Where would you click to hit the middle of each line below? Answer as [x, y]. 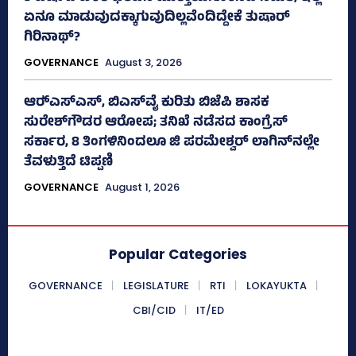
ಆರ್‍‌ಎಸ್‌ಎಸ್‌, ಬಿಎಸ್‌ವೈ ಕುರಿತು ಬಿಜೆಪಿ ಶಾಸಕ [147, 104]
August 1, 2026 [142, 188]
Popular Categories [178, 255]
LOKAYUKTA [277, 286]
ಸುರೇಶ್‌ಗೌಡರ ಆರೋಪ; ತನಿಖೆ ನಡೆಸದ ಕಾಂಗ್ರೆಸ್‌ [156, 124]
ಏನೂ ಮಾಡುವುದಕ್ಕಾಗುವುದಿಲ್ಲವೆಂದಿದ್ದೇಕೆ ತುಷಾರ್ [157, 19]
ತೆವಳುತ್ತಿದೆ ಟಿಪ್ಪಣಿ [68, 163]
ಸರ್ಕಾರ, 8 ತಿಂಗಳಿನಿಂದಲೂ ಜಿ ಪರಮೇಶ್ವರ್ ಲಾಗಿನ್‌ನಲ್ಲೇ [172, 143]
